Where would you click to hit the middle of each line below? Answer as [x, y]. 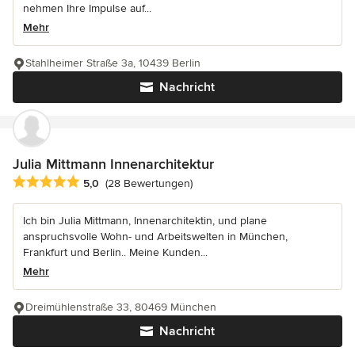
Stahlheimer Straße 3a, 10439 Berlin [113, 63]
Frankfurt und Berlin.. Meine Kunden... [115, 253]
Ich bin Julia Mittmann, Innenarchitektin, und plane [145, 221]
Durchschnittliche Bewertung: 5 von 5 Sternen [140, 183]
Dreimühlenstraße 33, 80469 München [121, 307]
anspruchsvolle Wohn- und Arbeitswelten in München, [155, 237]
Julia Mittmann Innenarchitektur [113, 164]
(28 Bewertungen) [149, 184]
